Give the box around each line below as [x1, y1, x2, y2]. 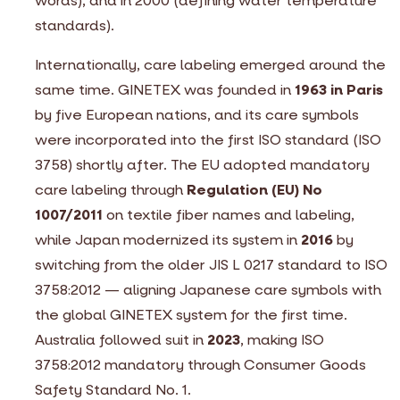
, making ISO [240, 330, 324, 350]
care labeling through [35, 180, 187, 200]
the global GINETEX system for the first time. [35, 305, 347, 325]
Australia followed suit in [35, 330, 207, 350]
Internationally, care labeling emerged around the [35, 55, 386, 75]
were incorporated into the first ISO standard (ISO [35, 130, 381, 150]
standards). [35, 16, 114, 36]
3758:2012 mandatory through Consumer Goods [35, 355, 366, 375]
